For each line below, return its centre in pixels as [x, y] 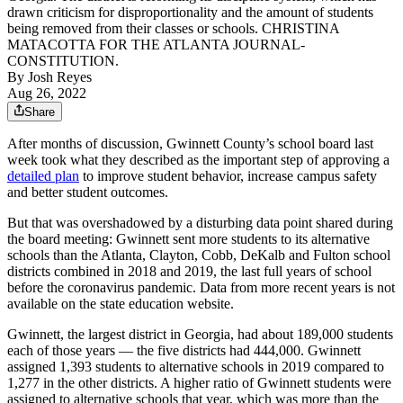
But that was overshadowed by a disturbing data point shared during [200, 223]
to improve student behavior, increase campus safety [228, 176]
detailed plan [43, 176]
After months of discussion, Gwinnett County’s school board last [190, 144]
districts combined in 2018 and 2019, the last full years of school [189, 272]
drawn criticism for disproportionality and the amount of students [190, 13]
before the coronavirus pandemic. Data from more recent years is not [201, 288]
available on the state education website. [121, 304]
